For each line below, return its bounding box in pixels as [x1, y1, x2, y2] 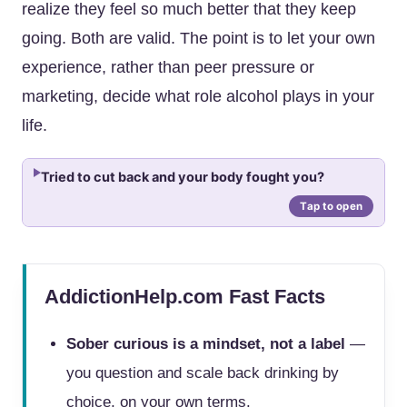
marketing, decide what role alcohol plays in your [22, 87, 374, 105]
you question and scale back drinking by [66, 364, 339, 382]
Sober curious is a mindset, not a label [66, 335, 345, 352]
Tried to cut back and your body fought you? [41, 169, 324, 185]
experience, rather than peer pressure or [22, 58, 314, 76]
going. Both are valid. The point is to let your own [22, 29, 375, 47]
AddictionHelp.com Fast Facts [45, 285, 325, 308]
